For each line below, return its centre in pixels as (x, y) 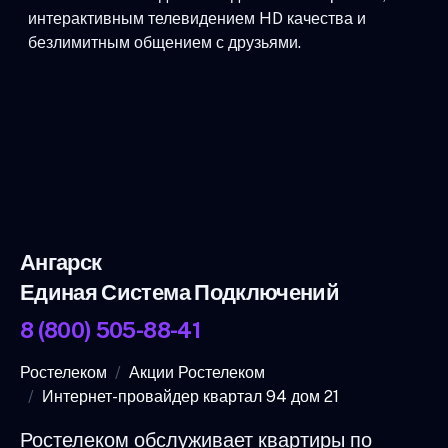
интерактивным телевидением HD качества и (197, 18)
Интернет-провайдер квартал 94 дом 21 (190, 396)
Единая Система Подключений (180, 291)
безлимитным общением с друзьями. (164, 42)
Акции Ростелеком (197, 372)
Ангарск (61, 261)
